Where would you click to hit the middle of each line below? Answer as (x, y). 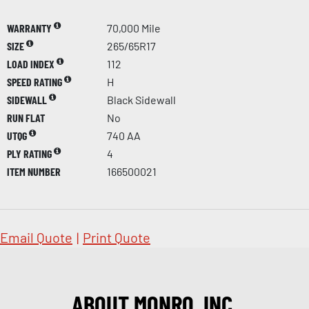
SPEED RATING (36, 81)
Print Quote (117, 237)
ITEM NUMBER (34, 171)
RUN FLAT (26, 117)
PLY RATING (30, 153)
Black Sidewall (141, 99)
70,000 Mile (134, 28)
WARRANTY (30, 28)
